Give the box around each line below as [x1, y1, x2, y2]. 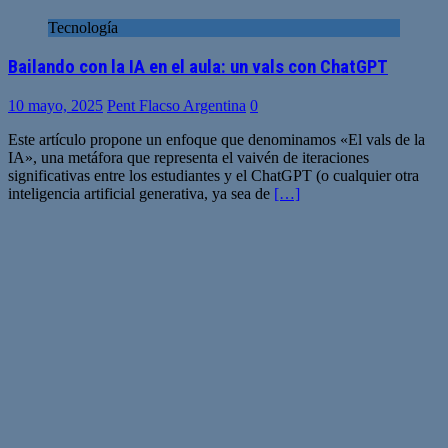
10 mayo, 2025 [8, 96, 103, 114]
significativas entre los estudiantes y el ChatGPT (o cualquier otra [8, 166, 419, 184]
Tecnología [48, 19, 118, 37]
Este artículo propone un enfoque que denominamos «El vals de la [8, 130, 425, 148]
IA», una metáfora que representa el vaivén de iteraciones [8, 148, 369, 166]
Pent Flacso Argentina [107, 96, 246, 114]
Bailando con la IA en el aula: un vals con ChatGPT [8, 55, 388, 78]
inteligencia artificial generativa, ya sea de [8, 184, 274, 202]
